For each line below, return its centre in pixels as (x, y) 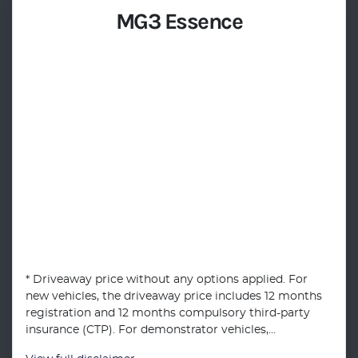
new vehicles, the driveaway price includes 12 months (174, 296)
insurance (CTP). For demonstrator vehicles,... (151, 330)
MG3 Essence (179, 21)
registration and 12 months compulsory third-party (168, 313)
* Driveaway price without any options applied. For (167, 280)
